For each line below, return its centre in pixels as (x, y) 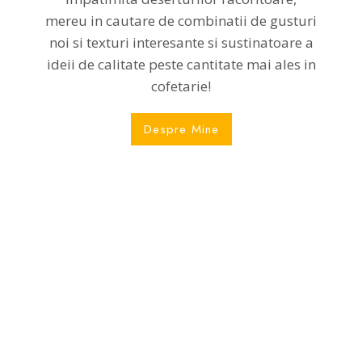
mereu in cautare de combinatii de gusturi (181, 20)
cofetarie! (181, 86)
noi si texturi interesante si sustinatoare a (181, 42)
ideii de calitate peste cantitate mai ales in (181, 64)
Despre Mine (181, 129)
